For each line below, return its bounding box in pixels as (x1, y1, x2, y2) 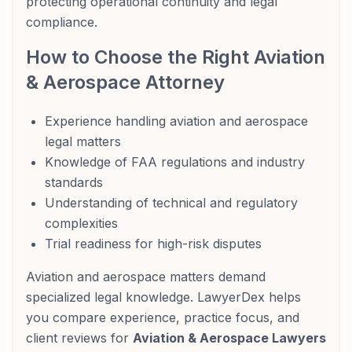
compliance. (26, 14, 97, 30)
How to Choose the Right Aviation (26, 46, 325, 68)
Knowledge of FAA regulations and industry (45, 154, 305, 170)
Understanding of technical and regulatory (45, 195, 298, 211)
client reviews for (26, 330, 133, 346)
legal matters (45, 134, 121, 149)
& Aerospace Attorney (26, 71, 225, 93)
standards (45, 174, 103, 190)
